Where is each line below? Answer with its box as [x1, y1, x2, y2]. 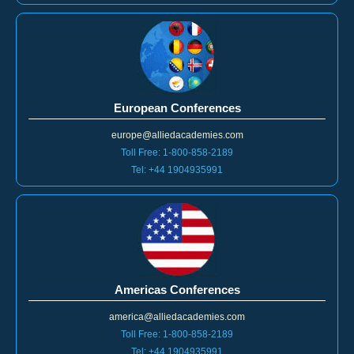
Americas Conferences [114, 283, 240, 297]
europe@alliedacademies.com [111, 130, 243, 141]
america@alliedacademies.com [109, 311, 245, 323]
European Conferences [113, 101, 241, 115]
